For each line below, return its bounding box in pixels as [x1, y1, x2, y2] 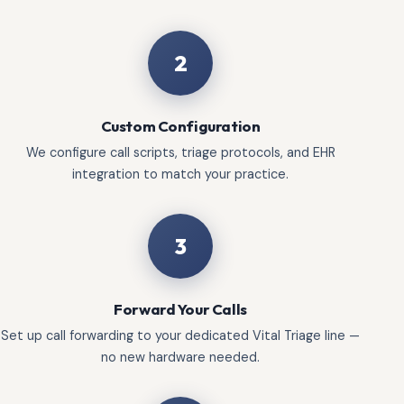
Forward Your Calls [114, 298, 247, 318]
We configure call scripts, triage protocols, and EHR [25, 143, 335, 161]
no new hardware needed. [101, 348, 260, 365]
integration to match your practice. [72, 165, 289, 182]
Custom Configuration [100, 115, 261, 135]
